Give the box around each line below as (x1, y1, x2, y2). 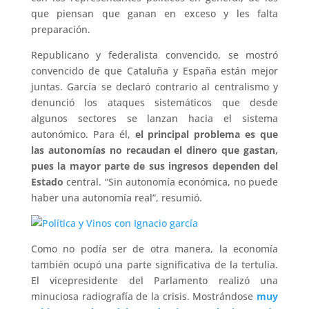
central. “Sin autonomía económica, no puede (63, 175, 279, 188)
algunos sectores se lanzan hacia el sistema (30, 112, 279, 125)
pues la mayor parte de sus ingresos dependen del (30, 159, 279, 172)
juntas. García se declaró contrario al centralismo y (30, 80, 279, 93)
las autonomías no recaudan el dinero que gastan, (30, 143, 279, 157)
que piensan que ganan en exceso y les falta (30, 7, 279, 20)
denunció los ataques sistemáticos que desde (30, 96, 279, 109)
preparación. (30, 23, 90, 36)
